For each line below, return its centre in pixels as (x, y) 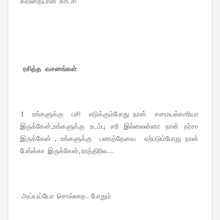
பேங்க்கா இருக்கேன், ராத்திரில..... (67, 150)
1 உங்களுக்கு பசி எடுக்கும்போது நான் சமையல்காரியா (110, 113)
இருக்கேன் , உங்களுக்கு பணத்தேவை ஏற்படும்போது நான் (110, 138)
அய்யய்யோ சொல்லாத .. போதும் (66, 195)
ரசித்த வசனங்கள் (51, 68)
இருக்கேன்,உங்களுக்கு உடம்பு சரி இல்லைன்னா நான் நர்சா (110, 126)
